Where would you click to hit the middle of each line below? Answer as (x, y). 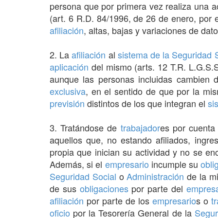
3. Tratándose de (85, 127)
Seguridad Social (83, 176)
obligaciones (104, 188)
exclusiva (68, 91)
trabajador (140, 127)
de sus (65, 188)
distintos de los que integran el (146, 103)
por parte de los (118, 200)
